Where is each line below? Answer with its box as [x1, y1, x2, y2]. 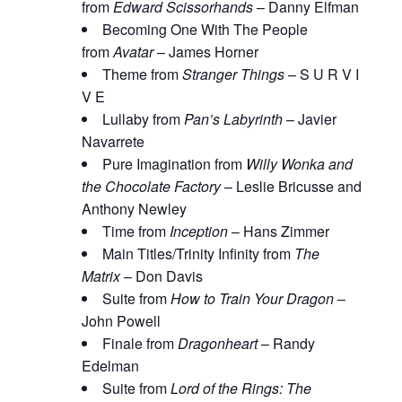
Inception [169, 221, 228, 242]
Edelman [81, 355, 139, 377]
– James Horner [153, 41, 258, 63]
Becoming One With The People [101, 19, 308, 40]
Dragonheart [177, 333, 258, 354]
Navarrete [81, 131, 144, 153]
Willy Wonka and [245, 153, 353, 175]
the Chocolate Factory [81, 176, 221, 197]
